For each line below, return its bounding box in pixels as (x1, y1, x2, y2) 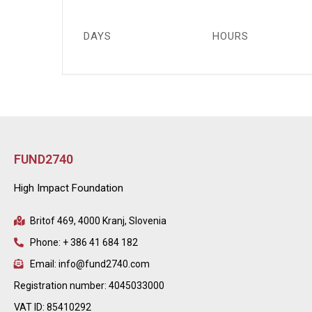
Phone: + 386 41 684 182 (29, 236, 138, 248)
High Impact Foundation (14, 181, 123, 194)
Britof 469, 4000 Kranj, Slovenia (29, 214, 166, 226)
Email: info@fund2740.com (29, 258, 150, 270)
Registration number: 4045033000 (14, 279, 164, 291)
